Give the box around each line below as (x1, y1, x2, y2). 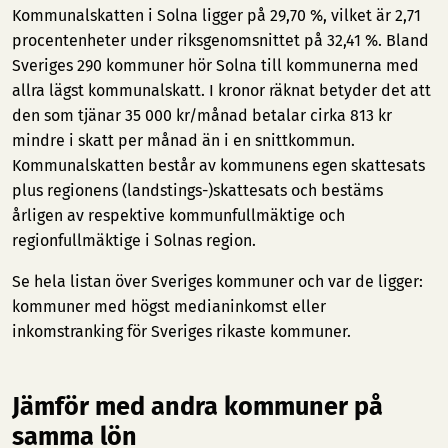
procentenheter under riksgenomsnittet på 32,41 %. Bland (12, 31, 429, 50)
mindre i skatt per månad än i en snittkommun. (12, 131, 355, 150)
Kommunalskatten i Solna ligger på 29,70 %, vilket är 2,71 (12, 6, 421, 25)
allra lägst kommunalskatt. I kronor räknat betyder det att (12, 81, 431, 100)
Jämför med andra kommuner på (12, 391, 383, 422)
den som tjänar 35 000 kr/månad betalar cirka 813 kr (12, 106, 392, 125)
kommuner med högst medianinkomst (12, 297, 288, 316)
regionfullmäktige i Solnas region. (12, 231, 256, 250)
